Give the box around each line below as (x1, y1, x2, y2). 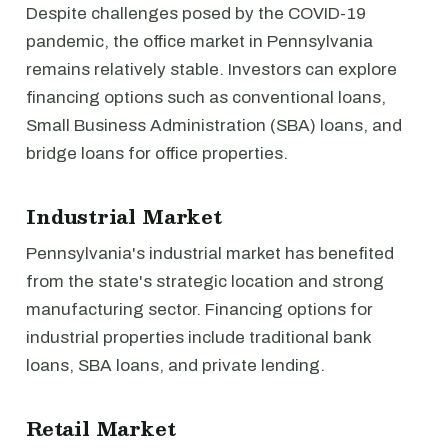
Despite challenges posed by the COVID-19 (26, 4, 366, 23)
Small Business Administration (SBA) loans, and (26, 116, 402, 135)
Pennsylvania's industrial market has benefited (26, 244, 394, 263)
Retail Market (26, 412, 176, 444)
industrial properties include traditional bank (26, 328, 371, 347)
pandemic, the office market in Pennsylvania (26, 32, 373, 51)
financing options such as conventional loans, (26, 88, 386, 107)
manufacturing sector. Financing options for (26, 300, 373, 319)
